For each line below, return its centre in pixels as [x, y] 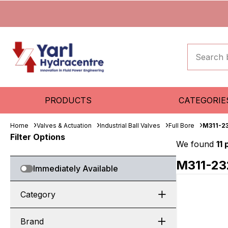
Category [38, 194]
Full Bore [181, 125]
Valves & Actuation [64, 125]
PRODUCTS [68, 100]
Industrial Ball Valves [130, 125]
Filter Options [38, 137]
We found [196, 144]
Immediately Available [76, 168]
